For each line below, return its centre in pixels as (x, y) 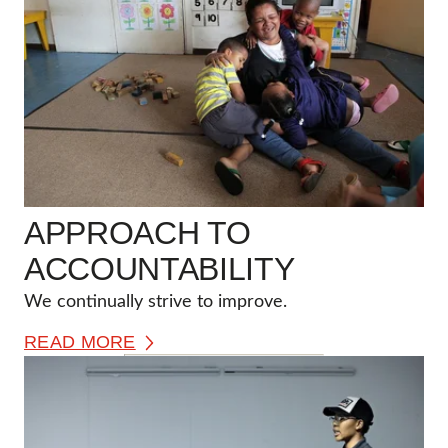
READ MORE (80, 342)
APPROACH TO (137, 233)
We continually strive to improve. (155, 302)
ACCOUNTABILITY (159, 269)
